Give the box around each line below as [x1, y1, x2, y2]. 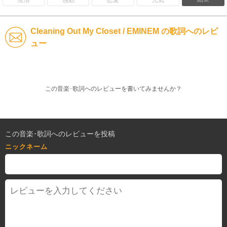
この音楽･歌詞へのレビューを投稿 [5, 129, 115, 138]
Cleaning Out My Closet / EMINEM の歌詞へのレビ [30, 26, 218, 35]
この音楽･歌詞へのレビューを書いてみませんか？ [45, 85, 182, 92]
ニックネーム [5, 142, 48, 150]
